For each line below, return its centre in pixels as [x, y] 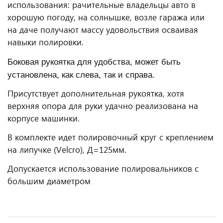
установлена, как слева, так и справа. [81, 74]
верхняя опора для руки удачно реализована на [103, 106]
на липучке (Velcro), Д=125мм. [68, 150]
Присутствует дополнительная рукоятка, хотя [96, 93]
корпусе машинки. [44, 118]
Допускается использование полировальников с [103, 168]
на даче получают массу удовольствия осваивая [103, 30]
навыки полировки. [46, 42]
